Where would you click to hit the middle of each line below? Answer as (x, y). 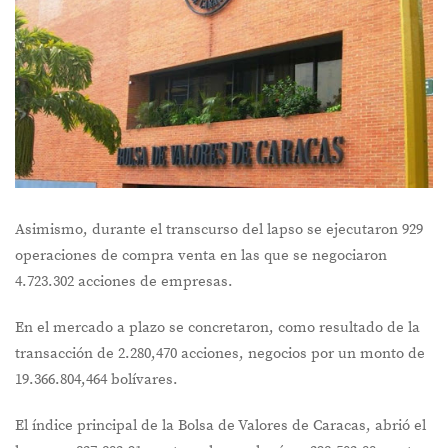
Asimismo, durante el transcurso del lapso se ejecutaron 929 (219, 230)
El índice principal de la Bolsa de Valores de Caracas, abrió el (220, 426)
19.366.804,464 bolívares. (96, 380)
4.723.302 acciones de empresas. (124, 282)
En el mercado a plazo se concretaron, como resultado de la (217, 328)
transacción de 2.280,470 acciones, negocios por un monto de (220, 354)
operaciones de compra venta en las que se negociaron (201, 256)
